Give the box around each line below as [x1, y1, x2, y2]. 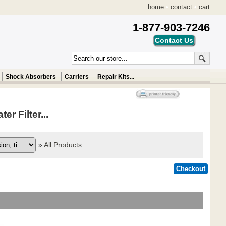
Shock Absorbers [5, 74, 56, 80]
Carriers [64, 74, 89, 80]
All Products [44, 141, 82, 149]
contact [171, 3, 192, 11]
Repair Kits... [97, 74, 134, 80]
